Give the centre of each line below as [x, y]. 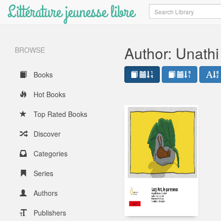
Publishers [49, 213]
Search [160, 8]
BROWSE [30, 50]
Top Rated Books [59, 114]
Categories [50, 153]
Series [42, 173]
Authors [45, 193]
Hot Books [49, 94]
